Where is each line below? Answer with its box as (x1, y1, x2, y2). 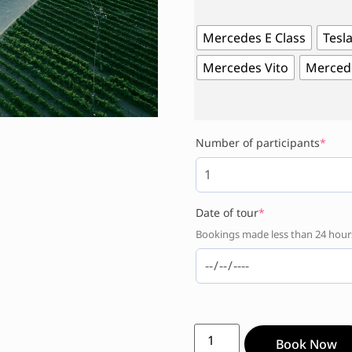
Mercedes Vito (202, 58, 288, 76)
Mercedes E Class (202, 28, 306, 46)
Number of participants (195, 134, 320, 150)
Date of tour (195, 205, 258, 221)
